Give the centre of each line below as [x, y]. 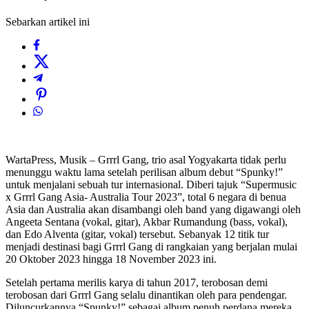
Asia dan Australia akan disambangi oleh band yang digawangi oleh [153, 210]
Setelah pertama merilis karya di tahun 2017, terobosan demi [137, 283]
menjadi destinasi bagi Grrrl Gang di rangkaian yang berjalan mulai [151, 247]
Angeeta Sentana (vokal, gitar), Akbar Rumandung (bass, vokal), [147, 222]
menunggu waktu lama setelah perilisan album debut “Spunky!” [144, 172]
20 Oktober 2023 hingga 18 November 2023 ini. [111, 259]
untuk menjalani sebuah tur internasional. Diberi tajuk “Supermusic [151, 185]
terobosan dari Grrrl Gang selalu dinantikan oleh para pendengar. [146, 295]
